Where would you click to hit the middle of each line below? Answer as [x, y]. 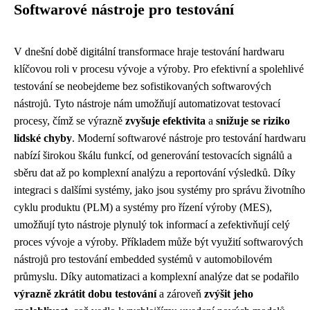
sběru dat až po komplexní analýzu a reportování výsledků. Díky [155, 173]
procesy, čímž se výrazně [70, 121]
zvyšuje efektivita [165, 121]
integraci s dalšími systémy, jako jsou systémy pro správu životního [159, 190]
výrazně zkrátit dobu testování [85, 294]
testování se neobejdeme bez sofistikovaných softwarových [143, 86]
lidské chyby [43, 138]
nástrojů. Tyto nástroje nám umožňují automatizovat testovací [147, 104]
